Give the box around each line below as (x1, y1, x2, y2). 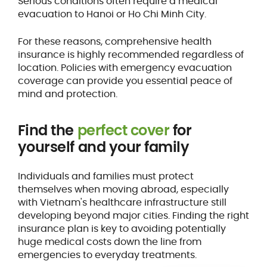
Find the (17, 120, 77, 140)
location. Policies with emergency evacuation (17, 60, 232, 74)
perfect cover (77, 120, 170, 140)
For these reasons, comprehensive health (17, 34, 212, 48)
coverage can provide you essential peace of (17, 73, 232, 88)
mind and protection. (17, 86, 117, 101)
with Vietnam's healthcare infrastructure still (17, 195, 226, 209)
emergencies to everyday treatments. (17, 247, 197, 262)
